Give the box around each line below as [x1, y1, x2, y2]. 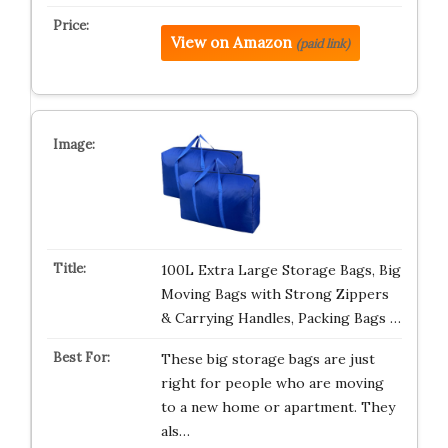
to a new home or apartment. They [160, 398, 395, 416]
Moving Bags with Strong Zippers [160, 285, 389, 303]
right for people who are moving [160, 374, 384, 392]
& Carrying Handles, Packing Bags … [160, 309, 401, 327]
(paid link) [295, 36, 350, 51]
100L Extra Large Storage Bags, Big [160, 261, 401, 279]
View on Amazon [170, 33, 292, 52]
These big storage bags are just [160, 350, 375, 368]
